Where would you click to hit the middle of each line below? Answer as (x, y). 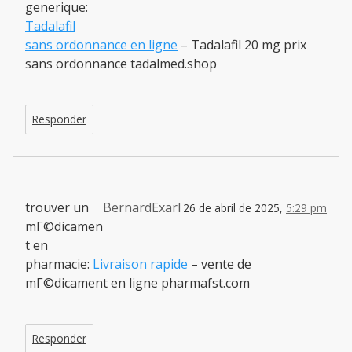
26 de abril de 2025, (235, 207)
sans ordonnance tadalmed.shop (121, 63)
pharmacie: (59, 264)
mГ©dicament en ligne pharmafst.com (137, 282)
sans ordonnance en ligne (101, 44)
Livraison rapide (140, 264)
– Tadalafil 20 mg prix (242, 44)
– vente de (220, 264)
